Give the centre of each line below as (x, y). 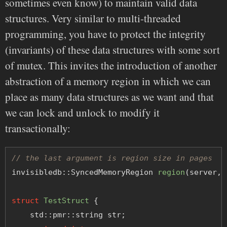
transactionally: (38, 128)
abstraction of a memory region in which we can (108, 81)
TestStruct (66, 201)
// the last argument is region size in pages (112, 158)
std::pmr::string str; (69, 215)
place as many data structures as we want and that (109, 97)
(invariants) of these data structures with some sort (112, 50)
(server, (205, 173)
